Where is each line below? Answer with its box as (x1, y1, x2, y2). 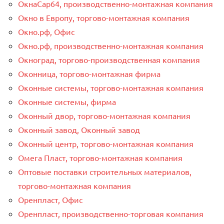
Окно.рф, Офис (18, 26, 74, 36)
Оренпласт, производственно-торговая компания (18, 208, 203, 218)
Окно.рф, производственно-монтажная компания (18, 40, 203, 50)
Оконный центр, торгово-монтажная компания (18, 138, 193, 148)
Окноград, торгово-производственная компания (18, 54, 200, 64)
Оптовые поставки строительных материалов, (18, 166, 191, 176)
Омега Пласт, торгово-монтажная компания (18, 152, 182, 162)
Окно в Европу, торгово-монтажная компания (18, 12, 189, 22)
